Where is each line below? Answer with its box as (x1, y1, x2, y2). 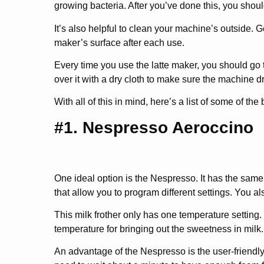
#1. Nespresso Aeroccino (54, 118, 253, 137)
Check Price (78, 147, 129, 158)
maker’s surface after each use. (54, 37, 184, 48)
